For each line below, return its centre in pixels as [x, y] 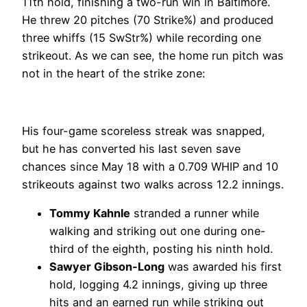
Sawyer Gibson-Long [107, 267]
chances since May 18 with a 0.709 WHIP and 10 [150, 167]
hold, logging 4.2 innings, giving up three [158, 285]
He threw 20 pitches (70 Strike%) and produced [148, 20]
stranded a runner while [195, 213]
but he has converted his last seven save [131, 149]
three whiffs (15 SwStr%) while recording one [142, 37]
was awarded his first [223, 267]
